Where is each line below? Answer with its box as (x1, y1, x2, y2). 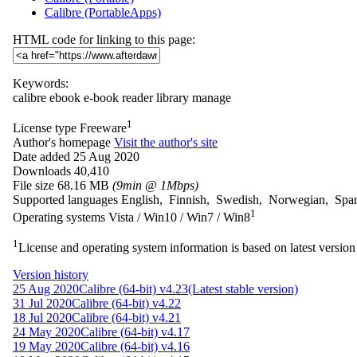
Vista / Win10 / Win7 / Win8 (108, 210, 250, 225)
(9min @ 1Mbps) (112, 178, 198, 192)
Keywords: (13, 76, 69, 90)
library (156, 90, 189, 104)
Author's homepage (13, 135, 111, 149)
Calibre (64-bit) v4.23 (79, 282, 188, 296)
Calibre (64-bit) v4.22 (72, 296, 181, 311)
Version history (13, 268, 88, 282)
